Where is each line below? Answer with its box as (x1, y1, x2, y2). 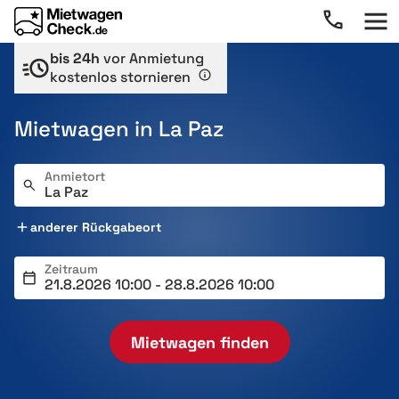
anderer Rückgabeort (30, 219, 161, 235)
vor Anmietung (100, 49, 204, 68)
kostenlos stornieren (50, 68, 194, 86)
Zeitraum (45, 261, 98, 277)
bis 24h (50, 49, 100, 68)
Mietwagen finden (130, 331, 269, 353)
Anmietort (45, 168, 105, 184)
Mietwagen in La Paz (14, 115, 224, 142)
